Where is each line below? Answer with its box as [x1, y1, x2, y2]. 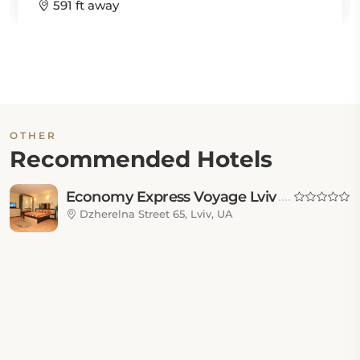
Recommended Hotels [10, 145, 272, 173]
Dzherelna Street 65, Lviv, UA [76, 207, 233, 220]
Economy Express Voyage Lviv [66, 188, 276, 206]
